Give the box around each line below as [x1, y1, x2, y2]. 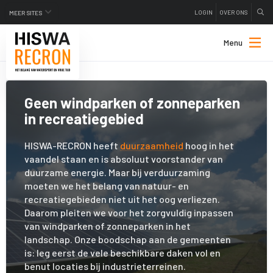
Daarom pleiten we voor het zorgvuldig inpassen [24, 207, 233, 218]
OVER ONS [219, 9, 248, 16]
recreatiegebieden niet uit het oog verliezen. [24, 193, 220, 205]
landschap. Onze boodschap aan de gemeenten [24, 233, 231, 245]
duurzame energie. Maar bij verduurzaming [24, 166, 210, 178]
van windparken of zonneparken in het [24, 220, 191, 232]
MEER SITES [9, 9, 42, 17]
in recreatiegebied [24, 110, 144, 127]
